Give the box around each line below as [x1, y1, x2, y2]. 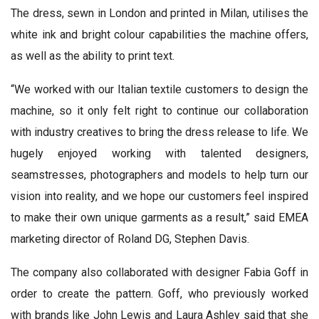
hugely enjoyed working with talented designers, [11, 146, 308, 160]
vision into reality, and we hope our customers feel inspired [11, 189, 308, 203]
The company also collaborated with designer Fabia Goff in [11, 265, 308, 279]
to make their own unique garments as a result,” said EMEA [11, 210, 308, 224]
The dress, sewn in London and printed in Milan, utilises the [11, 6, 308, 20]
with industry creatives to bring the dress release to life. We [11, 125, 308, 139]
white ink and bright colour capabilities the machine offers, [11, 27, 308, 41]
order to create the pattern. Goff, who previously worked [11, 286, 308, 300]
